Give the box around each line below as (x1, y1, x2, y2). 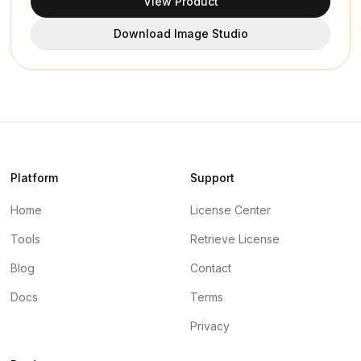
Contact (190, 261, 231, 275)
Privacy (190, 319, 230, 333)
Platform (10, 171, 58, 185)
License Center (190, 203, 271, 217)
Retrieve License (190, 232, 280, 246)
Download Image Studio (113, 26, 248, 40)
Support (190, 171, 234, 185)
